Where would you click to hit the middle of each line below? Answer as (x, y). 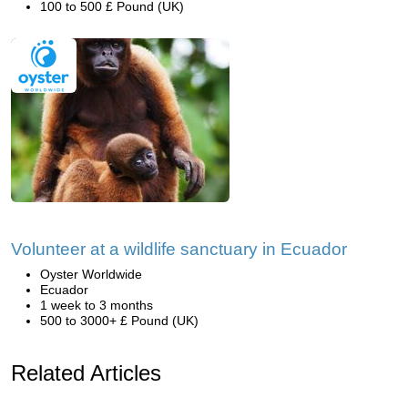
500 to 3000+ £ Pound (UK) (119, 321)
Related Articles (86, 373)
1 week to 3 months (97, 305)
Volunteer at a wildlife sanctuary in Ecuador (179, 249)
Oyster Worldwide (91, 274)
